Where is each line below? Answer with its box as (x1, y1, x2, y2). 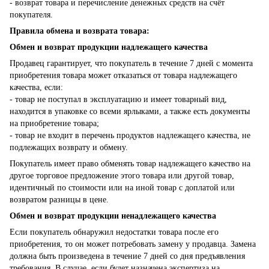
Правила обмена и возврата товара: (10, 26, 150, 35)
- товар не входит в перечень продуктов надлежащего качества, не (10, 131, 250, 140)
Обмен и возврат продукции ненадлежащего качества (10, 211, 216, 220)
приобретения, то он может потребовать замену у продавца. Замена (10, 240, 256, 249)
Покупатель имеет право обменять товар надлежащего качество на (10, 159, 250, 168)
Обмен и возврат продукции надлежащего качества (10, 43, 208, 52)
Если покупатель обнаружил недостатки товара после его (10, 228, 219, 237)
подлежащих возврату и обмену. (10, 143, 128, 152)
